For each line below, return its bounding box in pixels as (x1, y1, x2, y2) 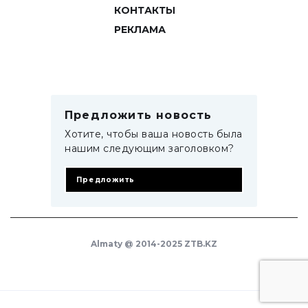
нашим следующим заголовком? (65, 142, 234, 155)
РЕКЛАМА (113, 23, 166, 36)
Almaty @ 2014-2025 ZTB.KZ (91, 239, 217, 249)
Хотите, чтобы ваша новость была (65, 128, 243, 140)
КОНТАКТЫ (113, 4, 175, 16)
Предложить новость (65, 109, 212, 122)
